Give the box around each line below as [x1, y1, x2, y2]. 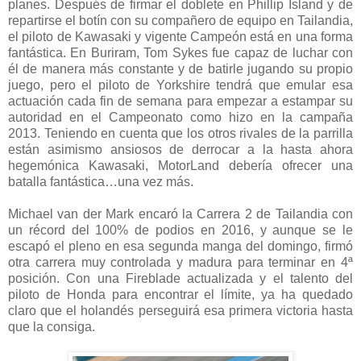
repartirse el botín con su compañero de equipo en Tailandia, [8, 13, 353, 27]
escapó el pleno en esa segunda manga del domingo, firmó [8, 239, 353, 253]
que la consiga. [8, 319, 95, 334]
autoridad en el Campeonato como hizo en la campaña [8, 110, 353, 124]
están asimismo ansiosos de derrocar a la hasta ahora [8, 142, 353, 156]
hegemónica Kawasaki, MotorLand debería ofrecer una [8, 158, 353, 172]
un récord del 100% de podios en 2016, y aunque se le [8, 222, 353, 237]
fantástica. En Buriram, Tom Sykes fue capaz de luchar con [8, 45, 353, 60]
